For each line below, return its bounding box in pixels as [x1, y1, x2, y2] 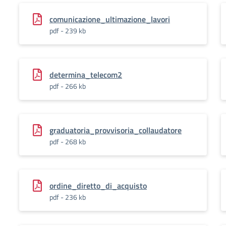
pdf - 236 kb [49, 192, 86, 202]
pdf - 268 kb [49, 136, 86, 147]
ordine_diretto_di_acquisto [49, 180, 147, 192]
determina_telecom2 [49, 69, 122, 81]
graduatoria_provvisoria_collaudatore [49, 124, 182, 136]
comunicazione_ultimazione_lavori [49, 13, 170, 25]
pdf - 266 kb [49, 81, 86, 91]
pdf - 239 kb [49, 25, 86, 36]
